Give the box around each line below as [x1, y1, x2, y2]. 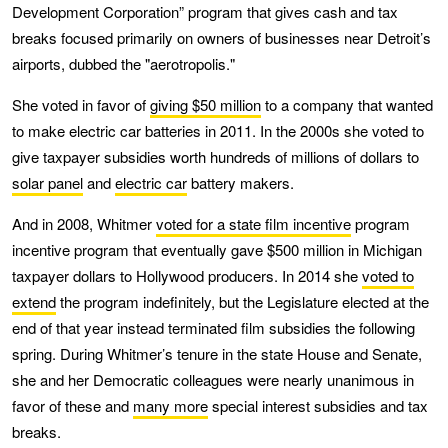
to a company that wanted [261, 93, 433, 115]
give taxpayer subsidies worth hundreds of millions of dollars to [12, 145, 419, 167]
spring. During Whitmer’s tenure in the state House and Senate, [12, 342, 422, 364]
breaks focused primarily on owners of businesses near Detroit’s [12, 26, 431, 48]
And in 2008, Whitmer [12, 212, 156, 234]
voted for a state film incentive [156, 212, 351, 234]
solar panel [12, 171, 83, 193]
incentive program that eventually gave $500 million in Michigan [12, 238, 422, 260]
